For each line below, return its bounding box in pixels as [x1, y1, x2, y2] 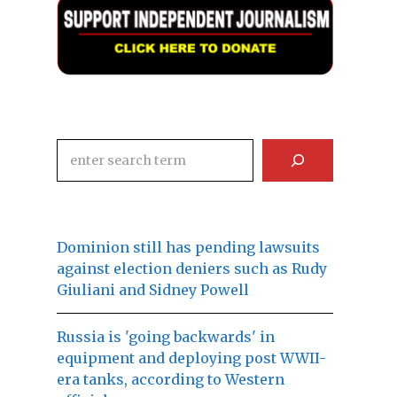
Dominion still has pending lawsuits [57, 238, 320, 257]
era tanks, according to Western [57, 370, 284, 389]
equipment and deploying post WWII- [57, 349, 326, 368]
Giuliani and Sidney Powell [57, 281, 249, 300]
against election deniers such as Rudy [57, 260, 327, 278]
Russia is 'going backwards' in [57, 328, 275, 346]
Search [56, 142, 105, 160]
